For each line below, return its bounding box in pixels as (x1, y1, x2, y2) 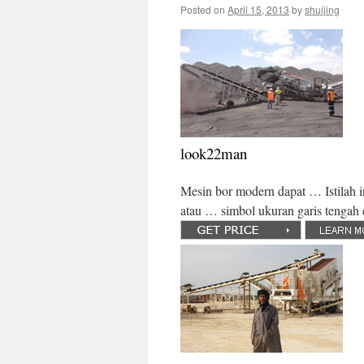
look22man (180, 143, 247, 163)
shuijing (305, 2, 340, 16)
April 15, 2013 (227, 2, 289, 16)
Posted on (180, 2, 225, 16)
